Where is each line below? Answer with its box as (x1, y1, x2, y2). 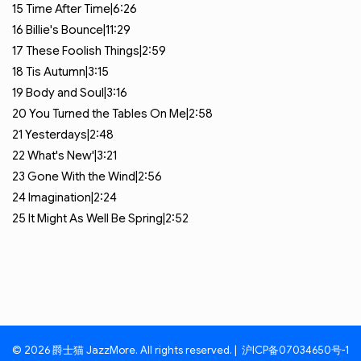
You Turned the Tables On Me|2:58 (29, 106, 213, 121)
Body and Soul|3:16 (26, 85, 127, 100)
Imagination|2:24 (28, 190, 117, 205)
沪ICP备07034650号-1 (242, 343, 349, 357)
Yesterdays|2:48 (25, 127, 114, 142)
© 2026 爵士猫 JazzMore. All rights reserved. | (12, 343, 242, 357)
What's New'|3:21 (27, 148, 117, 163)
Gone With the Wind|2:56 (27, 169, 162, 184)
